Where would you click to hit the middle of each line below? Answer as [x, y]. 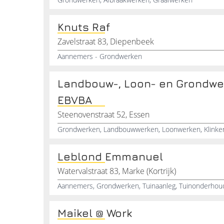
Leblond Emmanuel [110, 156]
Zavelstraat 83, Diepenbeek [106, 41]
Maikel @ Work [95, 213]
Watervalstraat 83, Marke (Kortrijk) [117, 171]
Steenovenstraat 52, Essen [103, 114]
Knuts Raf [84, 27]
